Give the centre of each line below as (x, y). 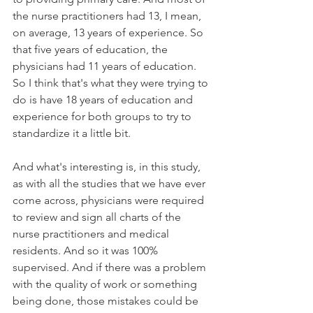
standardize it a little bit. (73, 133)
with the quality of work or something (106, 284)
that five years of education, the (92, 49)
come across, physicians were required (110, 200)
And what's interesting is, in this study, (108, 166)
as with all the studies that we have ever (110, 183)
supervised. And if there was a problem (111, 267)
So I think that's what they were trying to (112, 82)
